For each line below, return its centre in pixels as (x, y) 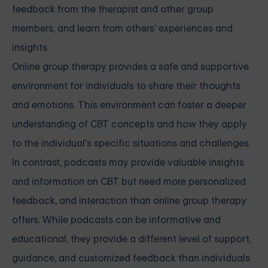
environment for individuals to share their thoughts (126, 86)
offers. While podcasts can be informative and (116, 220)
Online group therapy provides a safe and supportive (130, 67)
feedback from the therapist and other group (113, 10)
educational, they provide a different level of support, (132, 239)
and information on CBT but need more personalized (129, 182)
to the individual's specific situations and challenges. (131, 144)
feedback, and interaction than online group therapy (129, 201)
